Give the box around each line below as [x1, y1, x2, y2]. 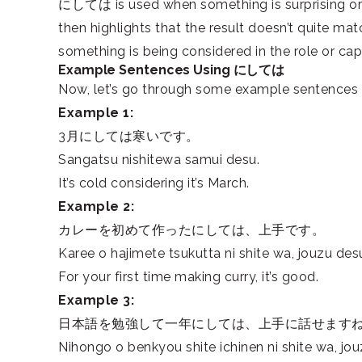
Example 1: [58, 105, 133, 120]
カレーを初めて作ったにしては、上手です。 [58, 222, 325, 238]
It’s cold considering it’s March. [58, 175, 250, 191]
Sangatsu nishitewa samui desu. [58, 152, 259, 167]
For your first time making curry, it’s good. [58, 269, 318, 284]
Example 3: [58, 293, 134, 308]
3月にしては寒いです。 [58, 128, 200, 144]
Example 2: [58, 199, 134, 214]
